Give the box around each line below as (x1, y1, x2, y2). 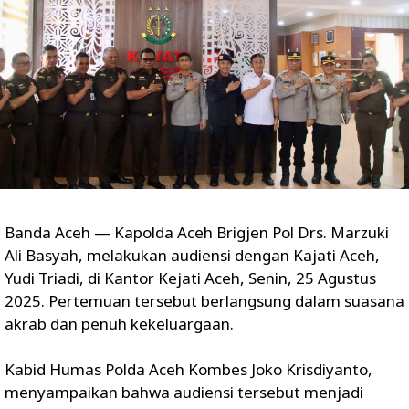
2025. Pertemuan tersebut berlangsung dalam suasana (5, 290, 404, 312)
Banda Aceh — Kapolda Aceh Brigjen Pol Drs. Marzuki (5, 222, 389, 244)
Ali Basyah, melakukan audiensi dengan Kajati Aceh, (5, 245, 380, 267)
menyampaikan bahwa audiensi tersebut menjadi (5, 382, 363, 404)
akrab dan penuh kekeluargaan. (5, 313, 234, 335)
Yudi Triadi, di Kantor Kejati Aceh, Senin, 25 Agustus (5, 267, 376, 289)
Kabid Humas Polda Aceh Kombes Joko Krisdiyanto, (5, 359, 372, 381)
